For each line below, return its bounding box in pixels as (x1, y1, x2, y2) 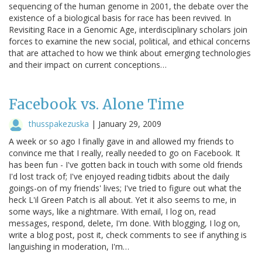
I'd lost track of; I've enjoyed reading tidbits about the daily (9, 170, 229, 182)
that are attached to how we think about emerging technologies (9, 47, 251, 58)
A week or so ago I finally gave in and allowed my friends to (9, 135, 234, 147)
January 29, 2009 (98, 118, 161, 129)
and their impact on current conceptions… (9, 58, 167, 70)
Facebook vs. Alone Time (9, 95, 184, 113)
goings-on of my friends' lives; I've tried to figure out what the (9, 182, 242, 194)
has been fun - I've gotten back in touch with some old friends (9, 158, 243, 170)
